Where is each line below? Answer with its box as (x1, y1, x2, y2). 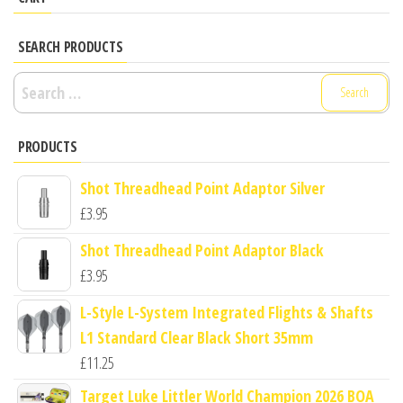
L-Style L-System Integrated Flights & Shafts (80, 300, 373, 323)
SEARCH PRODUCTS (18, 36, 123, 57)
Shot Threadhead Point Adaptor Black (80, 238, 324, 261)
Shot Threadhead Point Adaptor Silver (80, 176, 325, 199)
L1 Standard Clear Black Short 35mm (80, 326, 313, 348)
